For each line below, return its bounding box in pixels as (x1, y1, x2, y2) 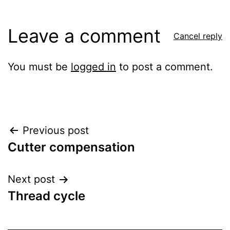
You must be (8, 61, 71, 73)
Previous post (23, 124, 89, 137)
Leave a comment (8, 25, 161, 48)
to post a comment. (116, 61, 213, 73)
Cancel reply (174, 31, 222, 42)
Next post (8, 173, 55, 186)
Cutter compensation (8, 140, 135, 155)
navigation (7, 145, 97, 168)
